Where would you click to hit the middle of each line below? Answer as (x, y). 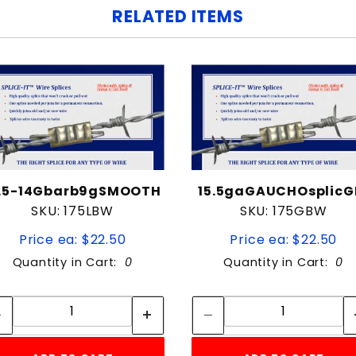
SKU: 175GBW (283, 211)
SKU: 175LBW (73, 211)
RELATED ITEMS (178, 17)
